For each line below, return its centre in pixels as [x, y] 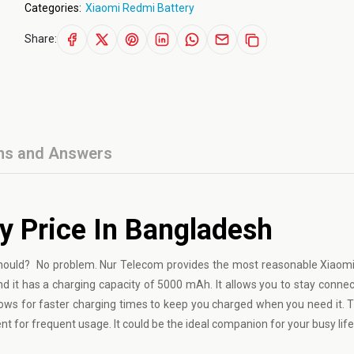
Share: [40, 38]
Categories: [53, 8]
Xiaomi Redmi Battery [139, 8]
